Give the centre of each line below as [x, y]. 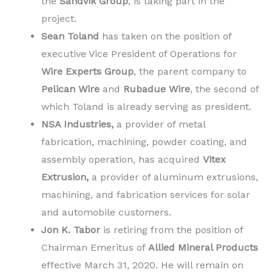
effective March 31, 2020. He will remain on [142, 265]
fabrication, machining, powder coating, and [144, 141]
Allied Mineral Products [203, 247]
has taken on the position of [167, 36]
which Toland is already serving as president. [146, 106]
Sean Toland [72, 36]
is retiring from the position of [172, 229]
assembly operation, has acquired [122, 159]
